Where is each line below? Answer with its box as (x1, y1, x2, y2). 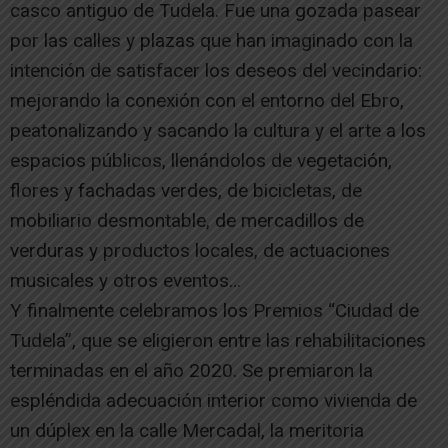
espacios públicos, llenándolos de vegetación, (10, 149, 392, 172)
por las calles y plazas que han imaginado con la (10, 29, 413, 52)
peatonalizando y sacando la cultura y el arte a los (10, 119, 426, 142)
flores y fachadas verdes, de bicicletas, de (10, 179, 362, 202)
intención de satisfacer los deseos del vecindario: (10, 59, 422, 82)
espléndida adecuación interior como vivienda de (10, 389, 417, 412)
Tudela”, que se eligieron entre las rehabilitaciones (10, 329, 426, 352)
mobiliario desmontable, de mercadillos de (10, 209, 364, 232)
